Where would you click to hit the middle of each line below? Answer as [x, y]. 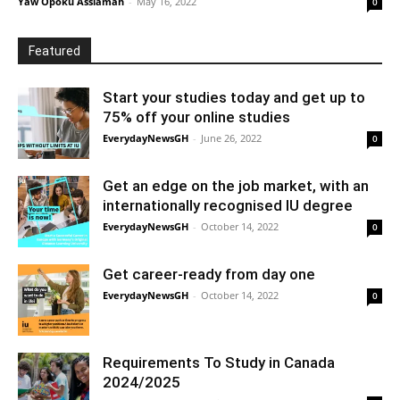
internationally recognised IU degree [229, 206]
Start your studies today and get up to [234, 98]
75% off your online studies [196, 117]
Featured [54, 51]
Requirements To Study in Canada [219, 363]
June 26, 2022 [231, 138]
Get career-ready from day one [209, 275]
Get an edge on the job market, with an [236, 186]
